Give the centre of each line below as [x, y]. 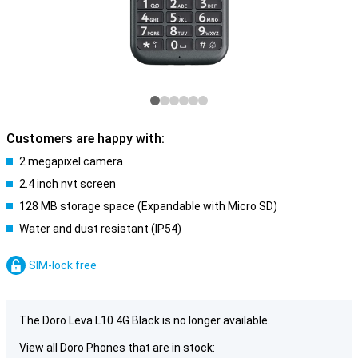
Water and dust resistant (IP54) [100, 229]
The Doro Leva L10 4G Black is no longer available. [145, 320]
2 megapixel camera [71, 161]
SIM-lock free [63, 265]
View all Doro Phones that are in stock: [117, 348]
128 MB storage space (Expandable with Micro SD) [148, 206]
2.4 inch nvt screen [68, 184]
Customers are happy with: [86, 139]
